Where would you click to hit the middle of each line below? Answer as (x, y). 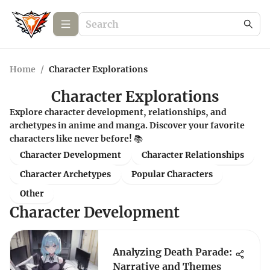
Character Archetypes (65, 174)
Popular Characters (172, 174)
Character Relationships (193, 155)
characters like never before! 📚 (76, 139)
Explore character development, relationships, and (118, 112)
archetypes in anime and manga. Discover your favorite (127, 125)
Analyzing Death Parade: (172, 252)
